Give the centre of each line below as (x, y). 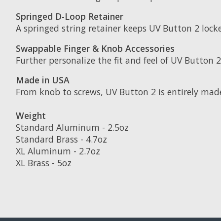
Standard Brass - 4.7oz (61, 139)
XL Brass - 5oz (44, 163)
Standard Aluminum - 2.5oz (72, 128)
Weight (31, 116)
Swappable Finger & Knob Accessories (95, 48)
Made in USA (43, 80)
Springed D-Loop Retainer (70, 17)
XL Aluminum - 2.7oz (58, 151)
